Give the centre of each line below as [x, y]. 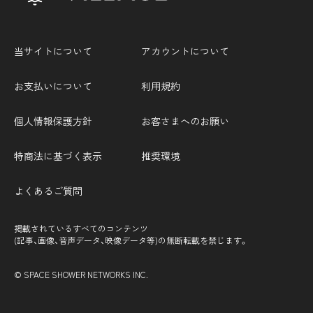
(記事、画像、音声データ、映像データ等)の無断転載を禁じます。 [131, 240]
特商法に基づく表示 [58, 155]
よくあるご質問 [48, 190]
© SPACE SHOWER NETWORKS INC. [81, 274]
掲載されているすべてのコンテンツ [81, 228]
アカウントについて [185, 51]
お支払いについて [53, 86]
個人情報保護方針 [53, 121]
